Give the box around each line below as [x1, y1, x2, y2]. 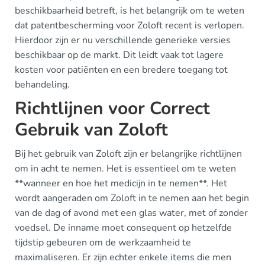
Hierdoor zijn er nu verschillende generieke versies [15, 34, 231, 47]
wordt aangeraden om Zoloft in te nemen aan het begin [15, 192, 249, 205]
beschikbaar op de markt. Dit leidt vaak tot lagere [15, 49, 224, 62]
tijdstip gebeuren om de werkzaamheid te [15, 236, 191, 249]
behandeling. [15, 78, 70, 91]
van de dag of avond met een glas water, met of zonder [15, 206, 248, 219]
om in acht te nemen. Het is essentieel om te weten [15, 162, 236, 175]
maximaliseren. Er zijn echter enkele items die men [15, 251, 231, 264]
